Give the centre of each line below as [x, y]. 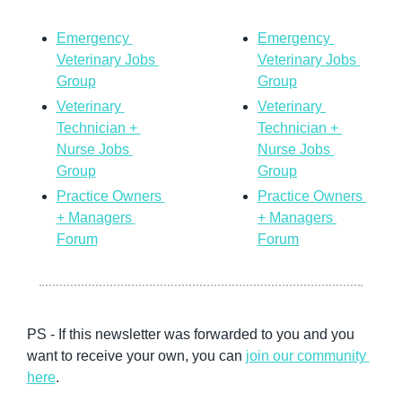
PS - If [48, 334]
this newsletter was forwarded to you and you [211, 334]
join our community [306, 355]
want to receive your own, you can [136, 355]
